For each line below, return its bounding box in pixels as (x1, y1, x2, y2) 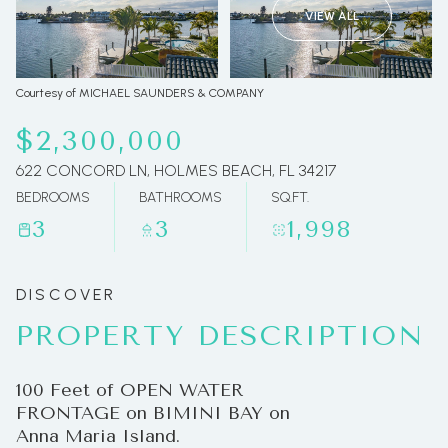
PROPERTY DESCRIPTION (16, 319, 424, 352)
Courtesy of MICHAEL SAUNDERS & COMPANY (16, 86, 264, 100)
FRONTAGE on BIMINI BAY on (16, 402, 290, 424)
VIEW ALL (305, 9, 359, 23)
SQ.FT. (271, 189, 309, 206)
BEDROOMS (16, 189, 90, 206)
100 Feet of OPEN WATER (16, 379, 244, 401)
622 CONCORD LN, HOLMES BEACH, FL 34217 (16, 161, 336, 180)
